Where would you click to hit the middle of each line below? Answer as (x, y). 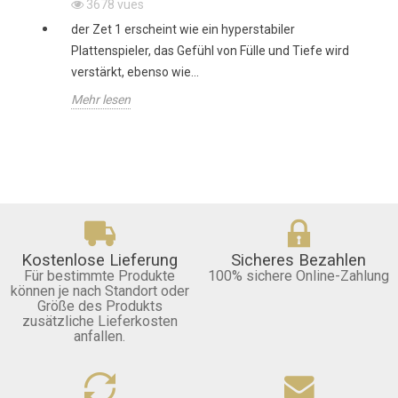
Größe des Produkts (99, 306)
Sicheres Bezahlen (298, 261)
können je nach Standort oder (99, 291)
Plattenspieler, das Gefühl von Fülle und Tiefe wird (210, 50)
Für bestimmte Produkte (99, 276)
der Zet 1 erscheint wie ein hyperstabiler (183, 29)
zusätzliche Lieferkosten (99, 322)
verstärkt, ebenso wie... (135, 72)
